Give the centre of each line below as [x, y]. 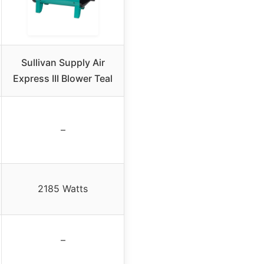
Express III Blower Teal [63, 78]
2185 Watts [63, 188]
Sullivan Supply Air [63, 62]
